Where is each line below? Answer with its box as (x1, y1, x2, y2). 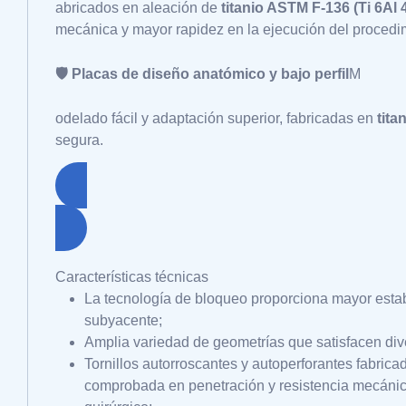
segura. (55, 132, 103, 148)
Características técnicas (55, 269, 208, 285)
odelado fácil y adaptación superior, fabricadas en (55, 111, 377, 126)
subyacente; (84, 313, 162, 328)
